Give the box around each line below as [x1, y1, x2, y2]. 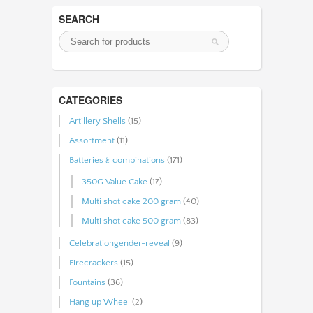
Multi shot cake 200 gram [82, 196, 181, 206]
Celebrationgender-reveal [69, 238, 170, 248]
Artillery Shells [69, 115, 126, 126]
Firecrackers [69, 257, 118, 268]
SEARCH [59, 11, 99, 26]
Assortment [69, 135, 115, 145]
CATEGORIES [59, 92, 122, 107]
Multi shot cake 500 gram [82, 215, 181, 226]
